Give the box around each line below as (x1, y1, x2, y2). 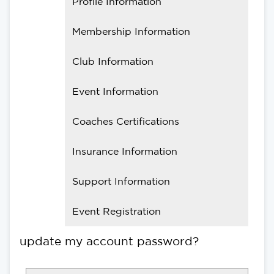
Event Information (72, 85, 158, 97)
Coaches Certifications (72, 115, 179, 127)
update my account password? (20, 234, 199, 248)
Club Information (72, 55, 154, 67)
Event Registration (72, 205, 161, 217)
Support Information (72, 175, 170, 187)
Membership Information (72, 25, 190, 37)
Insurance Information (72, 145, 177, 157)
